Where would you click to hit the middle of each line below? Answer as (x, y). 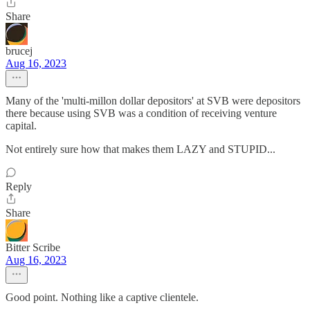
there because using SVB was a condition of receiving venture (141, 113)
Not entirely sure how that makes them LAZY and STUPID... (140, 149)
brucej (19, 51)
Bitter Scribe (33, 247)
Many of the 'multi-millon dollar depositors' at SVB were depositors (153, 101)
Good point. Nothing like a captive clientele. (102, 297)
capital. (21, 126)
